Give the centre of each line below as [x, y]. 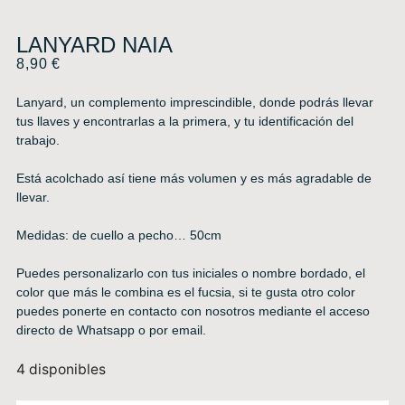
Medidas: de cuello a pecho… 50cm [118, 235]
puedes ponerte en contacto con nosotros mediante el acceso [193, 311]
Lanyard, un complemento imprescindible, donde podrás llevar [194, 102]
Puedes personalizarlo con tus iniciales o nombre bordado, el [190, 273]
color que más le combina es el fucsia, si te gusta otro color [185, 292]
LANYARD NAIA [94, 44]
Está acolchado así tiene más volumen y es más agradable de [193, 178]
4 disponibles [61, 369]
